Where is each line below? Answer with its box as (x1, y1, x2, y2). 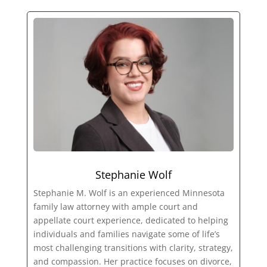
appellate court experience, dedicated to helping (33, 215, 228, 226)
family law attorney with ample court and (33, 201, 198, 213)
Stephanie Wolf (95, 167, 172, 182)
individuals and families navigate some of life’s (33, 228, 220, 240)
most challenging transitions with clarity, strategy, (33, 242, 233, 254)
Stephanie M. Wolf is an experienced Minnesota (33, 187, 225, 199)
